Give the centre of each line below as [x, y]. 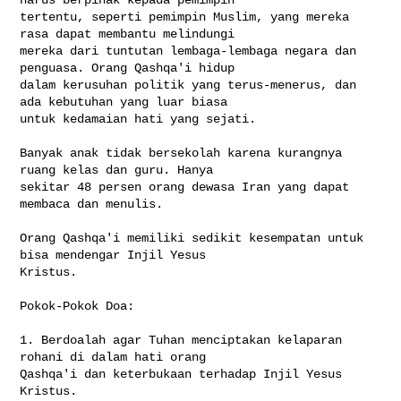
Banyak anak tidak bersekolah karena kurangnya [181, 153]
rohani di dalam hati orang [117, 357]
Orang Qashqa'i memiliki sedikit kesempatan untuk [192, 238]
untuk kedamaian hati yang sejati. [138, 119]
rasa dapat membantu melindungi [131, 34]
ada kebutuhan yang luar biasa [128, 102]
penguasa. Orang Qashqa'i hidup [131, 68]
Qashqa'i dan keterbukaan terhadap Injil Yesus [181, 374]
